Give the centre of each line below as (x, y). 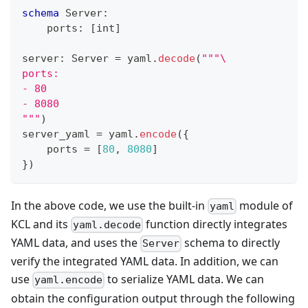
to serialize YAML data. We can (185, 279)
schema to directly (231, 243)
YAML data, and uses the (76, 243)
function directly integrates (216, 224)
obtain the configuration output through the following (153, 298)
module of (265, 205)
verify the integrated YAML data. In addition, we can (145, 262)
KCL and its (41, 224)
